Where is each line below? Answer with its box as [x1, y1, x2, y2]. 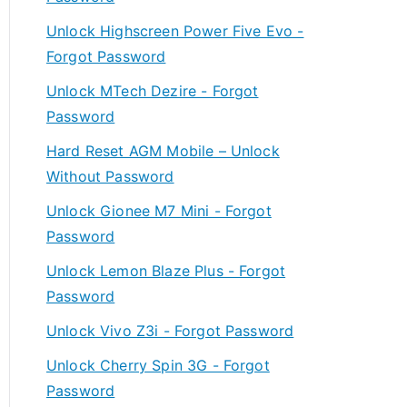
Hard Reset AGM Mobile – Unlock [46, 142, 280, 160]
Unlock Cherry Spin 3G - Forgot [46, 356, 270, 374]
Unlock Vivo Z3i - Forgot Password [46, 322, 294, 340]
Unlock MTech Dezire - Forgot [46, 82, 259, 100]
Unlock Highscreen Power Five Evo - [46, 22, 304, 40]
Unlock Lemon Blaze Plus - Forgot [46, 262, 286, 280]
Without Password [46, 167, 174, 185]
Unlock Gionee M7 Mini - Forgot [46, 202, 272, 220]
